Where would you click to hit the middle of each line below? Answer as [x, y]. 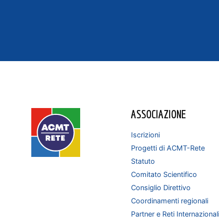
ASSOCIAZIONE [159, 114]
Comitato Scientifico [164, 174]
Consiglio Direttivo [161, 187]
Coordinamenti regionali [170, 200]
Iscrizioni [146, 134]
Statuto [143, 161]
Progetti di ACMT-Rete [168, 148]
